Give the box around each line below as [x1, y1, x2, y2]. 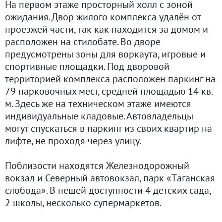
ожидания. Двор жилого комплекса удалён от [5, 10, 201, 23]
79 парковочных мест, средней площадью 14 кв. [5, 84, 212, 98]
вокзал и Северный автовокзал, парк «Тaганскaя [5, 171, 215, 184]
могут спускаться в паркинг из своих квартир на [5, 121, 212, 135]
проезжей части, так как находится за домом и [5, 22, 208, 36]
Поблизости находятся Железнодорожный [5, 159, 189, 172]
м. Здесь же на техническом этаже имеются [5, 97, 191, 110]
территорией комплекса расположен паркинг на [5, 72, 216, 85]
